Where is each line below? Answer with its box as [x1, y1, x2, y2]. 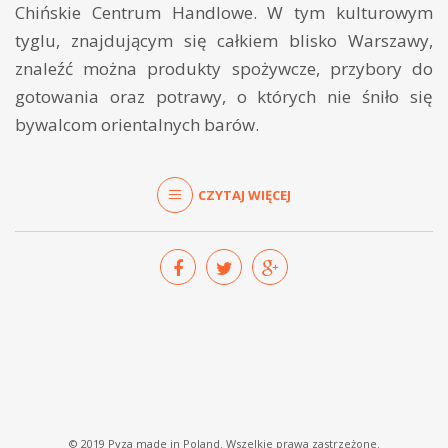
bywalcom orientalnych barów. [15, 113, 259, 137]
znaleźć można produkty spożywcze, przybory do [15, 57, 433, 81]
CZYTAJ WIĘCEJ [198, 185, 291, 204]
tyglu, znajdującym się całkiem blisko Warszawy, [15, 29, 433, 53]
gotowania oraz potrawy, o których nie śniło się [15, 85, 433, 109]
